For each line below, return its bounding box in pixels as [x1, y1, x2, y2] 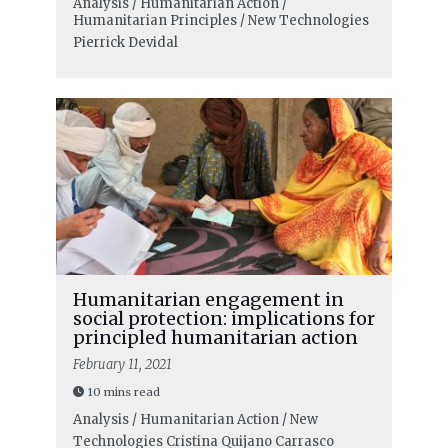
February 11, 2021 [72, 355, 172, 373]
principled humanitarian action [72, 325, 358, 349]
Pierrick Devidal [72, 33, 178, 51]
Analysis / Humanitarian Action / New [72, 410, 318, 428]
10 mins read [87, 384, 160, 399]
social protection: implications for [72, 306, 375, 330]
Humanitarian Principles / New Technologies [72, 11, 369, 29]
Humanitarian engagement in [72, 287, 344, 311]
